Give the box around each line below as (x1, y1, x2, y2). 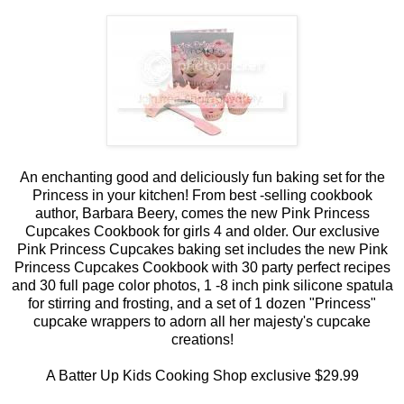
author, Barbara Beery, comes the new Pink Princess (34, 205, 370, 221)
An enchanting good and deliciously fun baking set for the (19, 169, 385, 185)
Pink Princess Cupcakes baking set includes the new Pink (16, 241, 388, 257)
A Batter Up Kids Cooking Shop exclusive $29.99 (45, 367, 359, 383)
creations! (170, 331, 234, 347)
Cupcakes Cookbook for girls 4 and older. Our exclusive (24, 223, 380, 239)
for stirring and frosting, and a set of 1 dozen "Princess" (28, 295, 376, 311)
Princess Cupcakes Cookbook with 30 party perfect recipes (14, 259, 390, 275)
